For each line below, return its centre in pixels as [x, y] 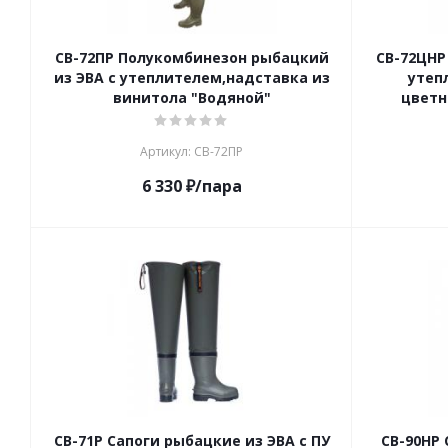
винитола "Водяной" [191, 97]
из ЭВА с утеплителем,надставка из [191, 77]
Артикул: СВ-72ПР [191, 151]
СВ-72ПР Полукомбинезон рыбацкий [191, 57]
